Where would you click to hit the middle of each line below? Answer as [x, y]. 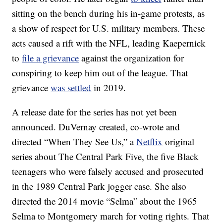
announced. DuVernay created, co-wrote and [96, 127]
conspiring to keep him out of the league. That [100, 73]
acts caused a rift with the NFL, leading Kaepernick [109, 43]
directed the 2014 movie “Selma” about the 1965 [105, 201]
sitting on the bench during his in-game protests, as [109, 13]
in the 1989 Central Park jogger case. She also [99, 186]
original [179, 142]
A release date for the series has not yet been [95, 112]
